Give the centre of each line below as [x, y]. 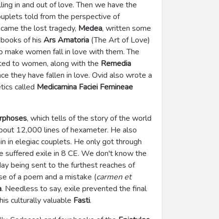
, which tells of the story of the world [89, 118]
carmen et [114, 177]
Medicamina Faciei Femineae [85, 87]
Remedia [116, 64]
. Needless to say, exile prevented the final [74, 189]
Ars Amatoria [66, 40]
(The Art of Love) [120, 40]
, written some [127, 28]
